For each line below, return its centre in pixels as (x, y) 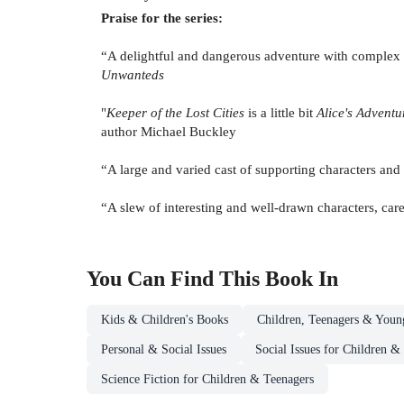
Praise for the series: (162, 17)
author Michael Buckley (169, 131)
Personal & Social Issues (164, 349)
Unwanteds (133, 74)
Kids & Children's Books (165, 319)
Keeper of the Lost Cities (175, 112)
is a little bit (280, 112)
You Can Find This (176, 278)
